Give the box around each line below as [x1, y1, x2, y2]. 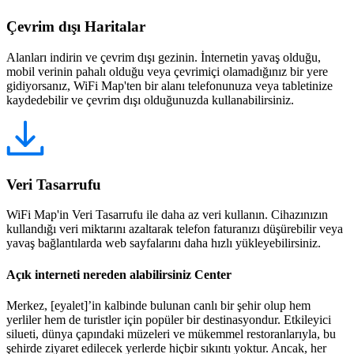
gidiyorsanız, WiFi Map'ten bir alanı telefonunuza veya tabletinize [6, 79, 333, 92]
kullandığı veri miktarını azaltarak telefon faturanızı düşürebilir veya [6, 222, 343, 236]
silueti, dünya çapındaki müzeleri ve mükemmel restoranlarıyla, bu [6, 326, 336, 341]
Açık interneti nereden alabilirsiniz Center [6, 267, 232, 281]
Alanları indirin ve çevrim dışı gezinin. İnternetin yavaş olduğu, [6, 51, 321, 64]
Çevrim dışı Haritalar [6, 18, 145, 36]
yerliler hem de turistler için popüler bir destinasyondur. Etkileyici [6, 312, 331, 326]
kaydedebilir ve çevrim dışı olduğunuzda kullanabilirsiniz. [6, 93, 294, 107]
